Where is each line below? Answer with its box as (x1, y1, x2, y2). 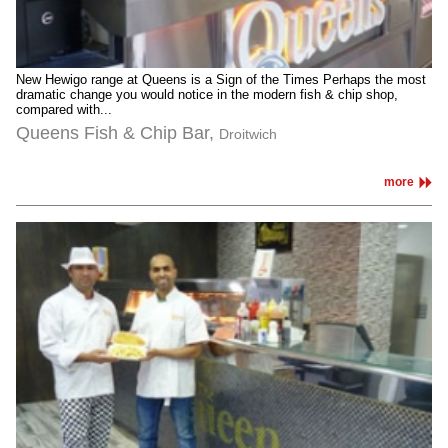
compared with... (16, 102, 112, 117)
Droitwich (219, 125, 277, 142)
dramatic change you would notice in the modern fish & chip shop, (16, 87, 398, 102)
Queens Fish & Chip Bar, (16, 122, 219, 143)
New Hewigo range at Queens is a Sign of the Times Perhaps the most (16, 72, 426, 87)
